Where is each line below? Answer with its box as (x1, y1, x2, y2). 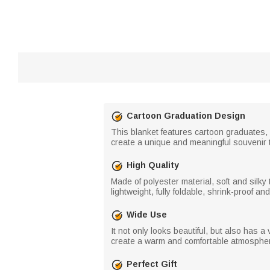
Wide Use (127, 210, 167, 219)
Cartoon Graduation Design (127, 111, 245, 121)
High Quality (127, 160, 179, 170)
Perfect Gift (127, 259, 177, 269)
